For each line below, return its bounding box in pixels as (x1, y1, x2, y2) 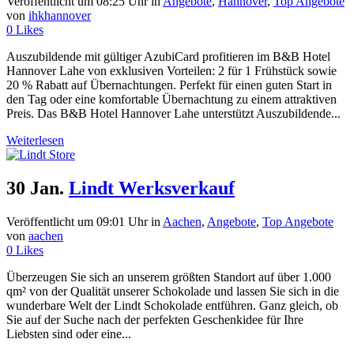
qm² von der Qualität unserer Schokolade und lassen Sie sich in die (6, 284, 339, 298)
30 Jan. (6, 177, 64, 198)
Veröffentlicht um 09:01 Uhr (6, 214, 148, 228)
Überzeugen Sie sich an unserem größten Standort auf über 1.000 (6, 269, 331, 284)
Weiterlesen (6, 133, 64, 147)
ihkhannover (28, 8, 91, 22)
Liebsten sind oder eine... (6, 326, 131, 341)
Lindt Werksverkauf (69, 177, 235, 198)
